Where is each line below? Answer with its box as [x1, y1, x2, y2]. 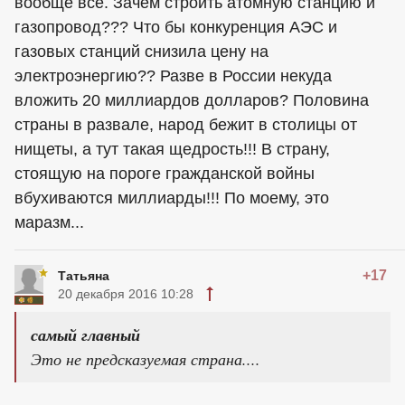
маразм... [14, 213, 84, 231]
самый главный [31, 324, 140, 346]
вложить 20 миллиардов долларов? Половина [14, 91, 369, 109]
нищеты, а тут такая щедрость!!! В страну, [14, 140, 330, 158]
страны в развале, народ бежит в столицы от [14, 116, 357, 134]
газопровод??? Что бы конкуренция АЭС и [14, 18, 337, 36]
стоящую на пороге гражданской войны [14, 165, 315, 183]
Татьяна [58, 268, 109, 283]
